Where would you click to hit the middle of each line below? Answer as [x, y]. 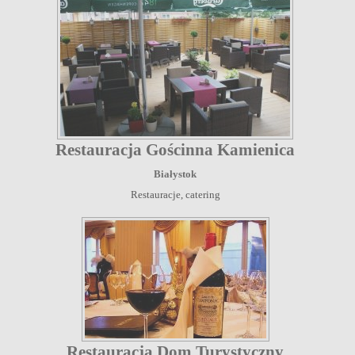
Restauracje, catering [175, 194]
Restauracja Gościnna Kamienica [175, 149]
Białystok [175, 174]
